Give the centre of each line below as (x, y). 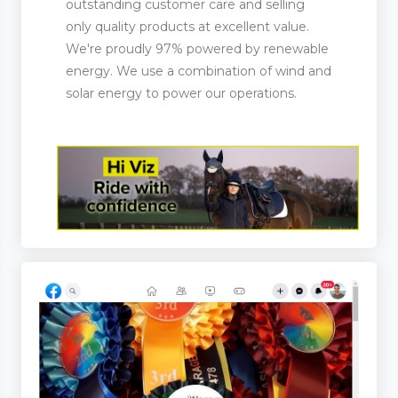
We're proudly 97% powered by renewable (197, 49)
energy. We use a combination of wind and (199, 72)
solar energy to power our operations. (181, 94)
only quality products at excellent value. (187, 27)
